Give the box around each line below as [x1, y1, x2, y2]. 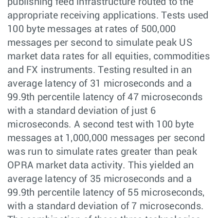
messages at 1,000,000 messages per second [7, 133, 205, 143]
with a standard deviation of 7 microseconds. [7, 201, 203, 211]
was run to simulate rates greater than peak [7, 147, 197, 157]
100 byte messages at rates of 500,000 [7, 24, 176, 34]
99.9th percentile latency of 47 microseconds [7, 92, 202, 102]
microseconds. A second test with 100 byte [7, 120, 194, 129]
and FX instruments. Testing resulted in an [7, 65, 192, 75]
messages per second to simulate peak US [7, 38, 192, 48]
